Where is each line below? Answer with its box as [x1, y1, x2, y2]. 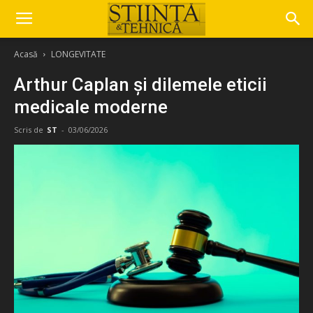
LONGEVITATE [51, 48, 105, 60]
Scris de [14, 124, 43, 135]
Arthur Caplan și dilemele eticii [14, 74, 267, 95]
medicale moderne [14, 96, 168, 117]
